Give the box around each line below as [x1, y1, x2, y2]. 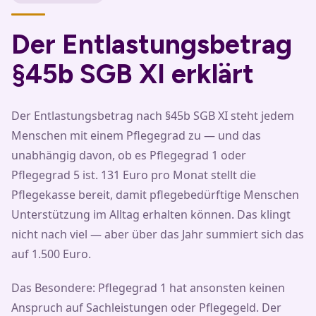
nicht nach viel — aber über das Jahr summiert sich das [11, 226, 304, 242]
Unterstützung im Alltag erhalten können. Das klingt [11, 206, 291, 222]
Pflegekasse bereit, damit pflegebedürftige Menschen [11, 186, 299, 202]
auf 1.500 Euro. [11, 245, 91, 262]
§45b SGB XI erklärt [11, 57, 254, 90]
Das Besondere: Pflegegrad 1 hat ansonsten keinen [11, 279, 285, 296]
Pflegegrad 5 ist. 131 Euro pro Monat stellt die [11, 166, 256, 183]
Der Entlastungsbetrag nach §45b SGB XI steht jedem [11, 107, 294, 123]
